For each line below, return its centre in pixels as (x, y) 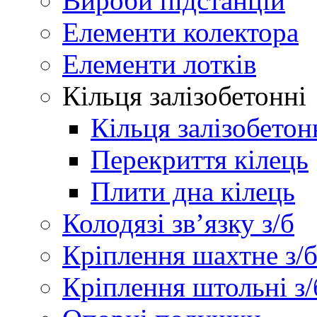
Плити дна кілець (193, 191)
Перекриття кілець (200, 160)
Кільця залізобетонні (184, 96)
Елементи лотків (159, 64)
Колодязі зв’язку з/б (178, 223)
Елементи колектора (180, 32)
